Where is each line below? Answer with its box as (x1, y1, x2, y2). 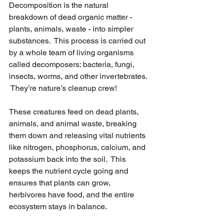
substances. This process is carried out (9, 36, 147, 45)
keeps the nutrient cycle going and (9, 166, 130, 176)
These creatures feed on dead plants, (9, 107, 141, 116)
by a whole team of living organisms (9, 48, 136, 57)
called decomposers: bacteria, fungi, (9, 60, 136, 69)
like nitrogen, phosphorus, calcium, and (9, 143, 147, 152)
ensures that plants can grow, (9, 178, 112, 187)
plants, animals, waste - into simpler (9, 24, 135, 34)
